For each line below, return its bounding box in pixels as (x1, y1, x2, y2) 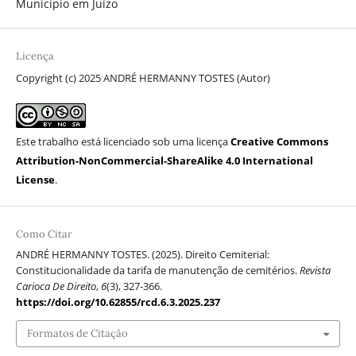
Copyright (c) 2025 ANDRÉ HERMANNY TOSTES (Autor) (15, 71, 270, 86)
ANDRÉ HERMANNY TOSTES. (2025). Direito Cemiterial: (15, 246, 269, 261)
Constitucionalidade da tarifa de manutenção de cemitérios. (15, 262, 300, 277)
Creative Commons (230, 134, 328, 149)
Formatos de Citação (26, 326, 128, 340)
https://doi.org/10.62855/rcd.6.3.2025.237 (15, 294, 220, 309)
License (15, 172, 55, 188)
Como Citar (15, 226, 72, 241)
